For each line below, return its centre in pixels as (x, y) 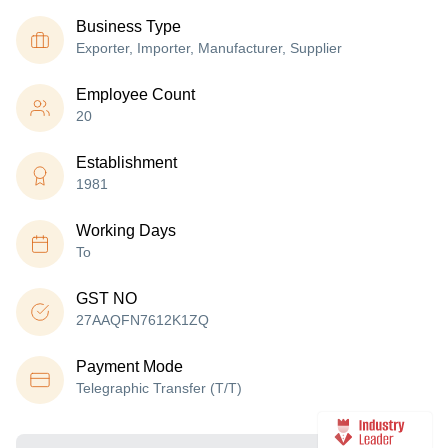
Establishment (126, 162)
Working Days (126, 230)
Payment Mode (129, 366)
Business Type (128, 26)
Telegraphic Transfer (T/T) (159, 388)
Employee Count (135, 94)
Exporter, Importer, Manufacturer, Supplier (209, 48)
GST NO (106, 298)
